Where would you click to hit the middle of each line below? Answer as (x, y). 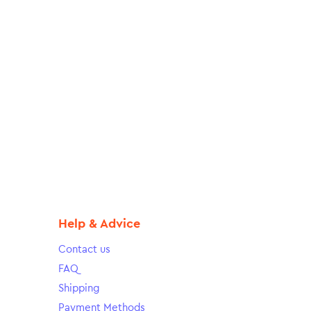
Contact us (84, 249)
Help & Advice (99, 223)
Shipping (79, 288)
